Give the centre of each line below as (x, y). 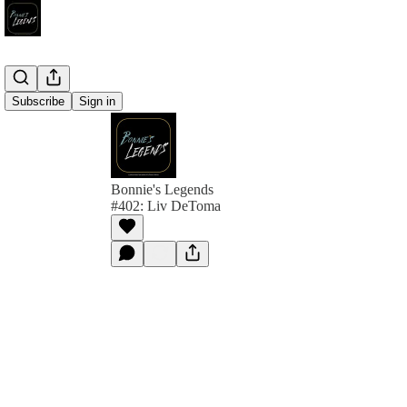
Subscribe (38, 101)
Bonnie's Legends (162, 189)
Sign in (97, 101)
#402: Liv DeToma (166, 206)
